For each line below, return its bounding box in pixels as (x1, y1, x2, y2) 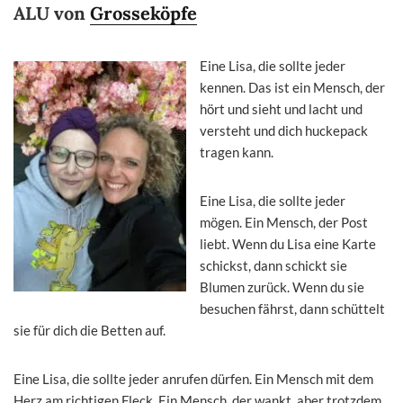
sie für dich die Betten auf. (13, 321, 166, 338)
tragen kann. (200, 143, 273, 160)
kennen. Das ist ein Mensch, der (200, 78, 385, 95)
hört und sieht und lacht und (200, 100, 363, 117)
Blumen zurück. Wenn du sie (200, 278, 364, 295)
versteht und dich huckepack (200, 121, 368, 139)
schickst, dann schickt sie (200, 256, 347, 273)
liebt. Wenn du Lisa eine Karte (200, 235, 376, 252)
